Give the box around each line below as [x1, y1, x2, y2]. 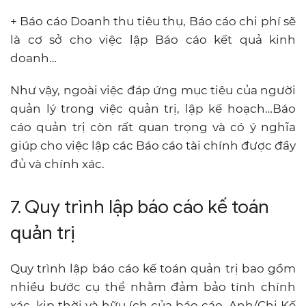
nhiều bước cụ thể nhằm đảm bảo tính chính [10, 279, 296, 294]
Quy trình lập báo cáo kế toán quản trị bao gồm [10, 261, 296, 275]
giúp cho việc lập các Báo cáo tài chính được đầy [10, 138, 296, 152]
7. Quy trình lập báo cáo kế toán [10, 195, 269, 219]
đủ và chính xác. [10, 156, 105, 171]
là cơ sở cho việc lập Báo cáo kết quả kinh [10, 32, 296, 46]
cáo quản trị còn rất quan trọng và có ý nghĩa [10, 120, 296, 134]
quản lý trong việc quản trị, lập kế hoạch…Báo [10, 101, 296, 115]
